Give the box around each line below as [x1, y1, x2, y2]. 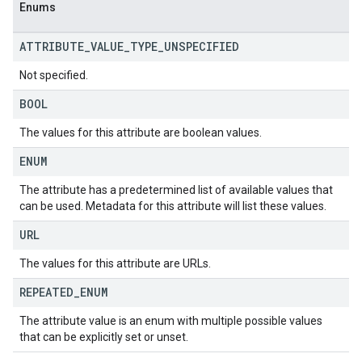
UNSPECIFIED [164, 39, 239, 54]
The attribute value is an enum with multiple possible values [19, 314, 322, 327]
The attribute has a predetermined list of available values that [19, 183, 333, 196]
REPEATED [19, 284, 74, 300]
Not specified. [19, 69, 88, 82]
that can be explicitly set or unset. [19, 330, 188, 343]
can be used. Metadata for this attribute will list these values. [19, 200, 326, 213]
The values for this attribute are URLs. [19, 257, 211, 270]
